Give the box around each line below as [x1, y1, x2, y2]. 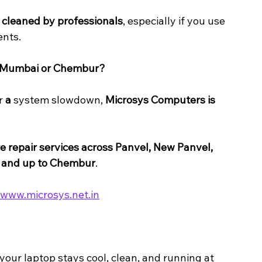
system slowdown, [13, 93, 105, 107]
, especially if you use [123, 14, 227, 28]
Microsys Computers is [105, 93, 218, 107]
